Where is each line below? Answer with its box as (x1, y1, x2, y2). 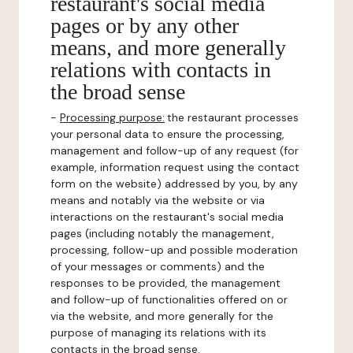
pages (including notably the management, (50, 226, 274, 240)
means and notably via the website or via (50, 193, 265, 207)
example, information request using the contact (50, 160, 299, 174)
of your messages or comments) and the (50, 259, 265, 273)
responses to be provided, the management (50, 276, 281, 290)
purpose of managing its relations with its (50, 325, 266, 340)
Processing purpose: (60, 110, 165, 124)
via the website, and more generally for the (50, 309, 273, 323)
